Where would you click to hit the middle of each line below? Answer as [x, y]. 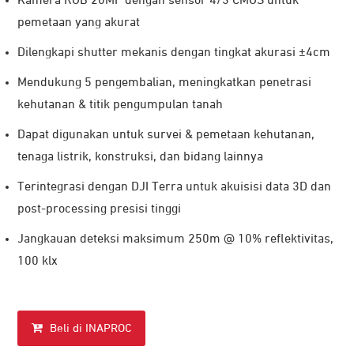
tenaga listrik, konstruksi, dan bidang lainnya [140, 157]
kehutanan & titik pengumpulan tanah [120, 105]
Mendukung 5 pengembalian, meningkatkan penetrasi [164, 83]
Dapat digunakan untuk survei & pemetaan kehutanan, [166, 135]
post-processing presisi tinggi [99, 209]
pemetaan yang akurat [79, 23]
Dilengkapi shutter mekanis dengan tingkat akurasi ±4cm [174, 53]
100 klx [38, 261]
